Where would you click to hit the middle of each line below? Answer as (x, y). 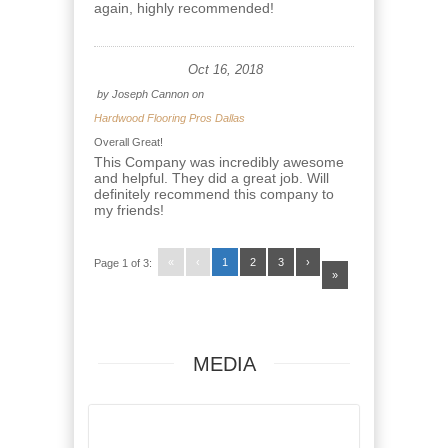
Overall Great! (128, 142)
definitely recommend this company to (214, 194)
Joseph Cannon (150, 94)
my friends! (129, 210)
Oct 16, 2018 (225, 70)
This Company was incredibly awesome (219, 162)
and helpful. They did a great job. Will (211, 178)
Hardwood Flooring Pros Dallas (169, 118)
